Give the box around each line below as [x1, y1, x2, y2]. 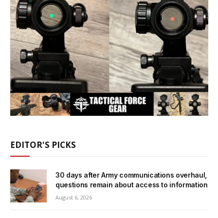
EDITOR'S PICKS [10, 139, 76, 150]
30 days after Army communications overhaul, [55, 170, 207, 179]
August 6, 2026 [55, 193, 92, 201]
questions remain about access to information [55, 180, 208, 189]
